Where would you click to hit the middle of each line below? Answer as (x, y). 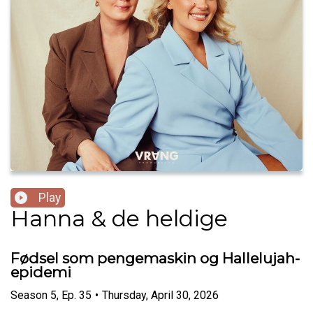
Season (29, 295)
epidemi (41, 272)
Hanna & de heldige (119, 219)
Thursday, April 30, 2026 (160, 295)
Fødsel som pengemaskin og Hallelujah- (155, 259)
